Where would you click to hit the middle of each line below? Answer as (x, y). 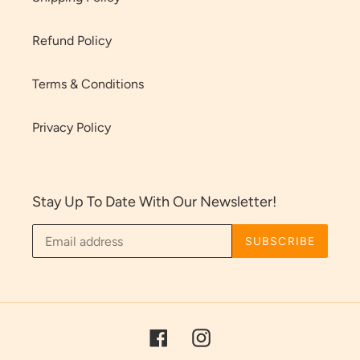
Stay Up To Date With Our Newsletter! (154, 201)
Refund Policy (72, 40)
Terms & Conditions (88, 84)
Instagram (238, 336)
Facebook (195, 336)
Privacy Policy (72, 127)
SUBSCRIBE (280, 241)
